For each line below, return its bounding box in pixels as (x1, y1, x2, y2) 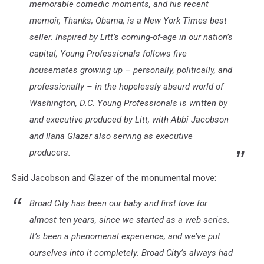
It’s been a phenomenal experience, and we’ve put (29, 230, 220, 242)
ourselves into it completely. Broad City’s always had (29, 247, 233, 258)
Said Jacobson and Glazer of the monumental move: (12, 172, 216, 183)
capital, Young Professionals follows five (29, 48, 187, 59)
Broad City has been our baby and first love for (29, 197, 207, 209)
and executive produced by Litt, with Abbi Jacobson (29, 114, 229, 125)
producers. (29, 147, 71, 158)
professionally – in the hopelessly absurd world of (29, 81, 223, 92)
